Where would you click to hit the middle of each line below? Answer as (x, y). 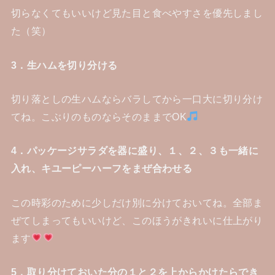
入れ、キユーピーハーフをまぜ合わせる (102, 168)
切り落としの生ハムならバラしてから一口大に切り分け (137, 99)
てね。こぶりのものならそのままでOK (99, 116)
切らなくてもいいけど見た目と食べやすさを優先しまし (137, 13)
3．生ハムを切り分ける (64, 65)
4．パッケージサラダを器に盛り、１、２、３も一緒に (135, 151)
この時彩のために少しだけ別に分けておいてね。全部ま (137, 202)
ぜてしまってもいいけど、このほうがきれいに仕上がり (137, 220)
